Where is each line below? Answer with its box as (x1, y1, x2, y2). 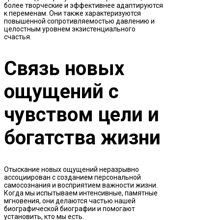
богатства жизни (4, 126, 161, 150)
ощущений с (4, 80, 119, 104)
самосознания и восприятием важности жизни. (4, 181, 158, 190)
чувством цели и (4, 103, 159, 127)
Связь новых (4, 57, 124, 81)
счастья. (4, 33, 31, 41)
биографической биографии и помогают (4, 205, 135, 213)
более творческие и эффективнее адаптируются (4, 1, 163, 10)
